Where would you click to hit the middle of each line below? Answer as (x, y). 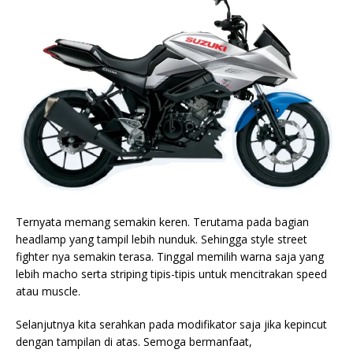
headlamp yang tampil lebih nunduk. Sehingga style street (162, 240)
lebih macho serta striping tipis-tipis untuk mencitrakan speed (171, 274)
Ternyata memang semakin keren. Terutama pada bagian (162, 222)
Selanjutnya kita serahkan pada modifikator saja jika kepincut (171, 325)
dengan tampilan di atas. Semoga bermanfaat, (134, 342)
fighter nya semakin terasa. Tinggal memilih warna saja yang (170, 257)
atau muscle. (48, 292)
